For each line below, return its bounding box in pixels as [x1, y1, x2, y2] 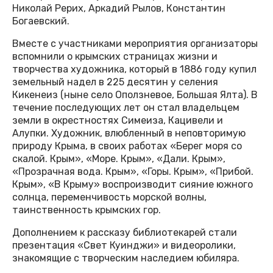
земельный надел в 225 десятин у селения [12, 76, 218, 88]
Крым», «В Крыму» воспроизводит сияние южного [12, 179, 253, 191]
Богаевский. [12, 15, 69, 27]
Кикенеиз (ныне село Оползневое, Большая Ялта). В [12, 89, 258, 101]
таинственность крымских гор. [12, 204, 161, 216]
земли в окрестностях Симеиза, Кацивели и [12, 115, 223, 127]
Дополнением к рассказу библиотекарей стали [12, 227, 237, 239]
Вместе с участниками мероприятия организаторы [12, 38, 258, 50]
